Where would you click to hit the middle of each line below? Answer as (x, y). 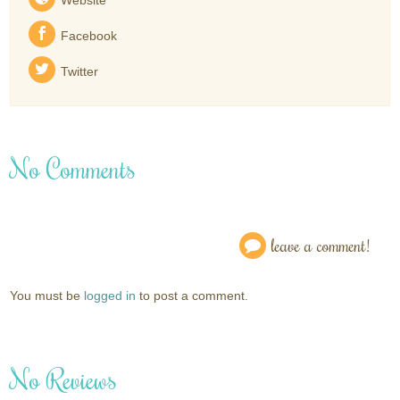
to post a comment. (192, 295)
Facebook (89, 35)
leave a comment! (320, 245)
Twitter (80, 71)
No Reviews (64, 379)
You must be (47, 295)
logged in (110, 295)
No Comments (73, 168)
